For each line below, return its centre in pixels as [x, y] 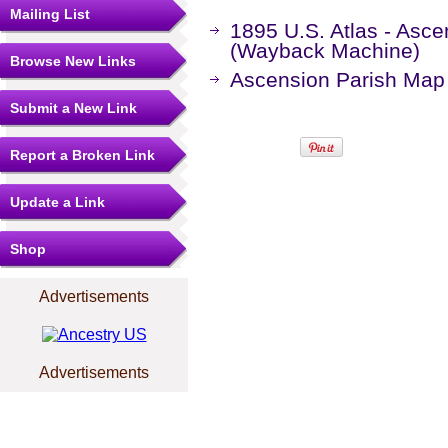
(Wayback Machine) [325, 50]
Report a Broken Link [82, 155]
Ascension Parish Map [337, 79]
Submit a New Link [73, 108]
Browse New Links [73, 61]
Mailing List [50, 14]
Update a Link [57, 202]
